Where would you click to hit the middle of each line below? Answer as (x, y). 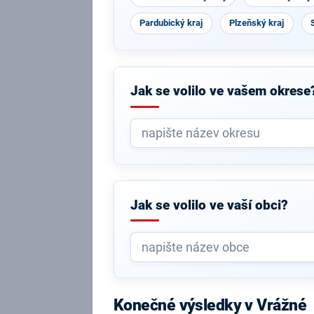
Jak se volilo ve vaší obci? (209, 205)
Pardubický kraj (171, 23)
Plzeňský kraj (257, 23)
